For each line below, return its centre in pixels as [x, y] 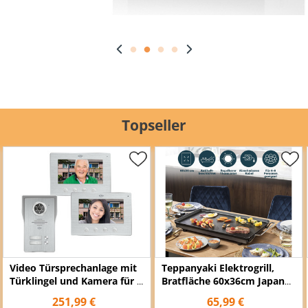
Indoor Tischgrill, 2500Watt [225, 294]
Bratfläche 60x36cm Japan [223, 280]
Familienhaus [41, 294]
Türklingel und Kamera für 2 [76, 280]
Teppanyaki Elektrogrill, [218, 267]
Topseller [154, 125]
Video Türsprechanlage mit [73, 267]
